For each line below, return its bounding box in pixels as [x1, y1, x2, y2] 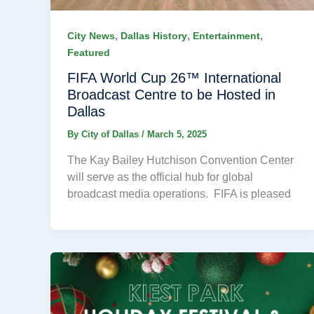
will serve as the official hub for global [67, 171, 253, 184]
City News [67, 29, 115, 41]
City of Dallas [81, 129, 142, 140]
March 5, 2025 [147, 129, 207, 140]
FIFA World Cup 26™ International [67, 70, 281, 86]
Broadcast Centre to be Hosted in [67, 87, 275, 103]
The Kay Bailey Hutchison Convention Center [67, 154, 294, 167]
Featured [67, 46, 110, 58]
